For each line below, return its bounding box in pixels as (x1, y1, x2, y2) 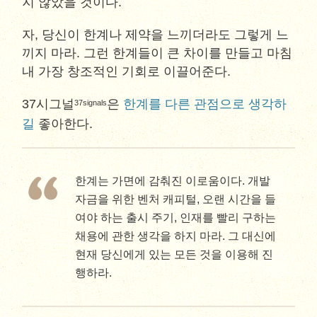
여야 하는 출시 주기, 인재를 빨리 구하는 (75, 212, 277, 224)
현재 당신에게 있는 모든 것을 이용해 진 (75, 248, 274, 260)
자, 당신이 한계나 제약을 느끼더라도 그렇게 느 (22, 28, 289, 42)
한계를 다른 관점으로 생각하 (123, 97, 287, 111)
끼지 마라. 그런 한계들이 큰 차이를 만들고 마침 (22, 46, 293, 60)
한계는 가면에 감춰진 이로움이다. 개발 (75, 175, 271, 187)
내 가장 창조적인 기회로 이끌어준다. (22, 64, 231, 79)
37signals (74, 98, 108, 107)
